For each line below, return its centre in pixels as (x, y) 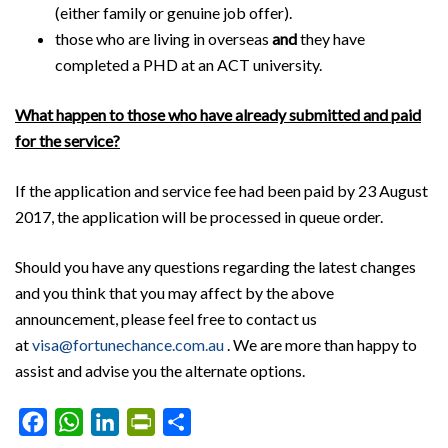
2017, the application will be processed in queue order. (199, 217)
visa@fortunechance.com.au (128, 345)
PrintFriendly (200, 422)
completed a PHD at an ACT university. (188, 65)
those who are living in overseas (163, 39)
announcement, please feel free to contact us (166, 319)
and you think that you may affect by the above (174, 293)
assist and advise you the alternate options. (160, 371)
